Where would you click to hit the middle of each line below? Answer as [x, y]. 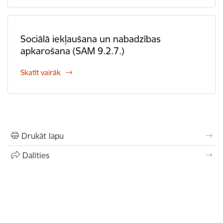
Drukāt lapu [43, 136]
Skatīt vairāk [41, 72]
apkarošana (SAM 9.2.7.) [72, 51]
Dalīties [36, 155]
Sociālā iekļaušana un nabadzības [91, 39]
